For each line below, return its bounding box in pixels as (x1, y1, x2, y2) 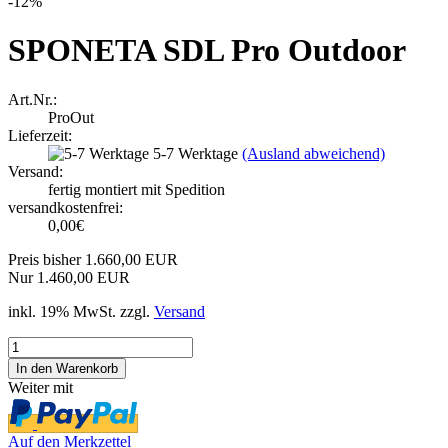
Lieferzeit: (8, 126, 72, 144)
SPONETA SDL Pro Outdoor (8, 32, 406, 69)
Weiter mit (8, 378, 73, 396)
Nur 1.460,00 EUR (8, 268, 130, 286)
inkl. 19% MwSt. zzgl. (8, 302, 154, 320)
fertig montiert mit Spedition (48, 180, 225, 198)
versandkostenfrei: (8, 198, 123, 216)
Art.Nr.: (8, 90, 57, 108)
